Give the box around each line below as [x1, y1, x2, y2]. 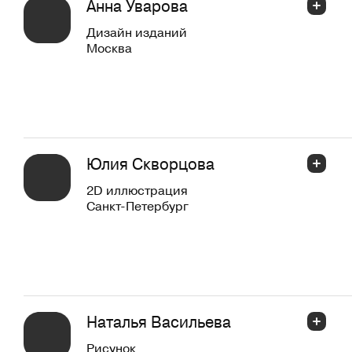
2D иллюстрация [86, 181, 188, 199]
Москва [86, 38, 132, 57]
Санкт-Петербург [86, 196, 189, 214]
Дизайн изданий [86, 23, 187, 41]
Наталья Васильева [86, 310, 231, 333]
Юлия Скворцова [86, 152, 214, 175]
